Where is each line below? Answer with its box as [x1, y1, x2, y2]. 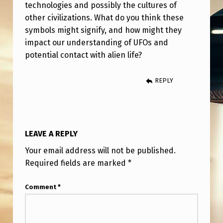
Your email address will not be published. [24, 146, 176, 156]
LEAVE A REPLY [24, 128, 78, 138]
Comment [24, 183, 58, 191]
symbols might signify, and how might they [24, 25, 182, 35]
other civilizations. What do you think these [24, 12, 184, 22]
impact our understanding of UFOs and [24, 37, 168, 47]
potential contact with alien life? [24, 50, 142, 60]
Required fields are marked [24, 158, 128, 168]
